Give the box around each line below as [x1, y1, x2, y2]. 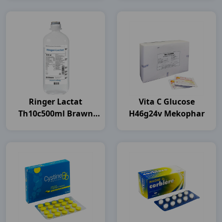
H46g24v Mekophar [128, 108, 205, 119]
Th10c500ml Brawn [18, 108, 93, 119]
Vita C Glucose [138, 96, 195, 107]
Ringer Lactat [29, 96, 82, 107]
